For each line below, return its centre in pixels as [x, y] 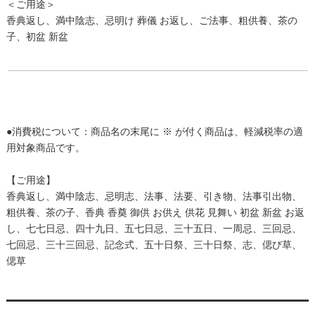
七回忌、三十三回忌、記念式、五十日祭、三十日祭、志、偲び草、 [154, 244]
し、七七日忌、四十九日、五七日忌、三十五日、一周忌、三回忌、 [154, 228]
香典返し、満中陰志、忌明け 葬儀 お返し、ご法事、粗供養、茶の [152, 20]
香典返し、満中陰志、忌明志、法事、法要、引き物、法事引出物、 [154, 196]
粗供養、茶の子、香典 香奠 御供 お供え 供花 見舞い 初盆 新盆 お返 [155, 212]
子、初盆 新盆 [37, 36]
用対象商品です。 [45, 147]
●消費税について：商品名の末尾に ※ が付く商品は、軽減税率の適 [154, 131]
